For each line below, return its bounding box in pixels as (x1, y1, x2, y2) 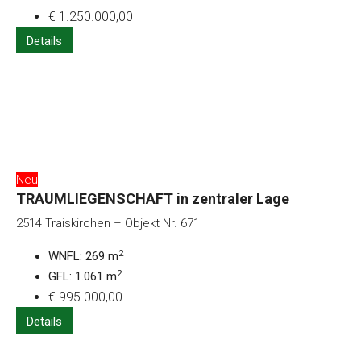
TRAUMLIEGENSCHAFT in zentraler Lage (16, 190, 289, 208)
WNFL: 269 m (48, 249, 118, 264)
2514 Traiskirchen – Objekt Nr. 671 (16, 216, 200, 231)
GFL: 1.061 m (48, 269, 117, 284)
